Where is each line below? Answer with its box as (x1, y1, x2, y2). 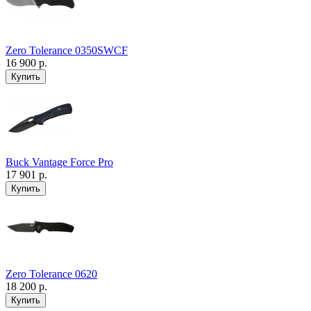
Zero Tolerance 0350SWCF (6, 44, 128, 57)
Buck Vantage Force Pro (6, 156, 113, 169)
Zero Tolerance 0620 (6, 268, 97, 280)
